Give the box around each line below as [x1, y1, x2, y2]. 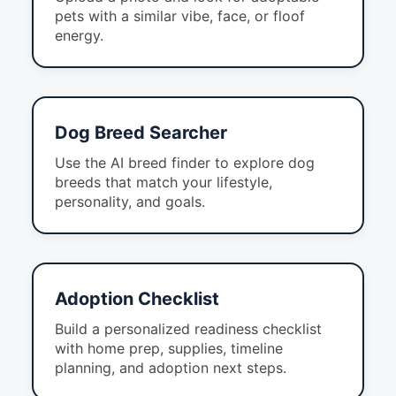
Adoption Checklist [55, 288, 219, 310]
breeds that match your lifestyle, [55, 173, 272, 192]
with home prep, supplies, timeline [55, 339, 283, 358]
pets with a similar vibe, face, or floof [55, 7, 305, 26]
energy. [55, 27, 103, 45]
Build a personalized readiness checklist [55, 320, 322, 339]
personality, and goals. [55, 193, 205, 211]
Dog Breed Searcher [55, 122, 227, 144]
